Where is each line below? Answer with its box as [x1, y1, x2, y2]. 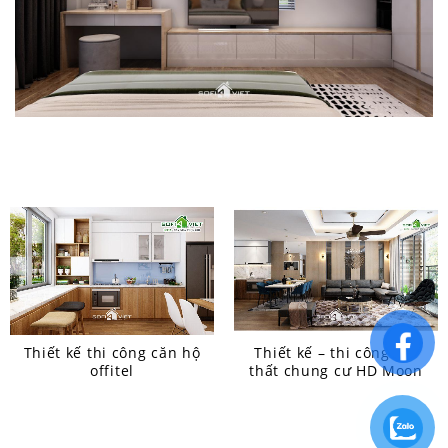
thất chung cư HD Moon [249, 361, 423, 381]
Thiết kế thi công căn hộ [23, 343, 201, 363]
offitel [90, 361, 134, 381]
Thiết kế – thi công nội [254, 343, 418, 363]
